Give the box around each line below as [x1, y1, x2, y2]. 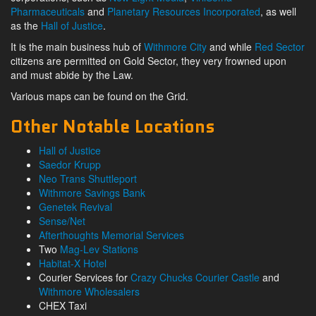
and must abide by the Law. [11, 68, 133, 83]
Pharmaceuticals [11, 4, 85, 19]
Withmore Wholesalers [39, 284, 140, 299]
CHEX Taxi [39, 298, 87, 313]
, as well [260, 4, 296, 19]
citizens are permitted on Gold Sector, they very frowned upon [11, 54, 286, 68]
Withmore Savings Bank [39, 186, 145, 200]
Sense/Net [39, 214, 85, 229]
